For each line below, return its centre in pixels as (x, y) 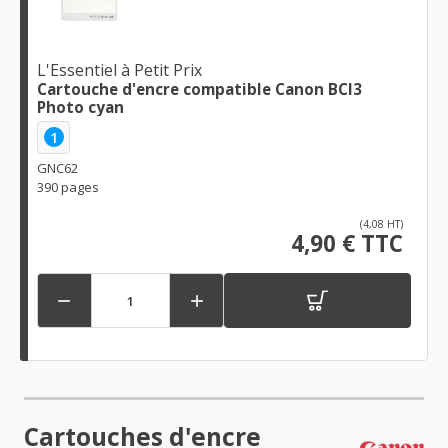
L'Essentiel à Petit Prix (119, 69)
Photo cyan (80, 106)
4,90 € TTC (347, 244)
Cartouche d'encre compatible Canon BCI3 (199, 88)
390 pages (68, 187)
